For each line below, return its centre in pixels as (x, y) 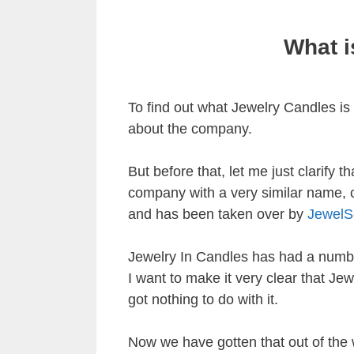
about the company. (190, 128)
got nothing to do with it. (203, 299)
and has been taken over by (218, 214)
